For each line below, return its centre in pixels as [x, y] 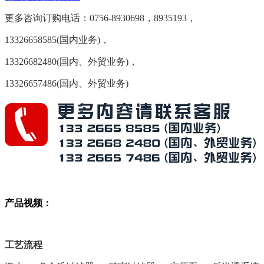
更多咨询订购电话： [47, 18]
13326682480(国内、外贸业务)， [71, 62]
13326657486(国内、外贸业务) [67, 84]
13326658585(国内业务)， [57, 40]
